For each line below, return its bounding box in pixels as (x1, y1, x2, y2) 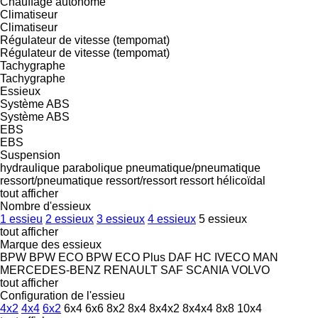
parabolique (62, 161, 123, 174)
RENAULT (104, 263, 158, 276)
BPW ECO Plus (86, 251, 165, 263)
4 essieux (148, 212, 196, 225)
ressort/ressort (106, 174, 177, 187)
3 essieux (97, 212, 145, 225)
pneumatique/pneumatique (126, 161, 261, 174)
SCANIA (186, 263, 229, 276)
